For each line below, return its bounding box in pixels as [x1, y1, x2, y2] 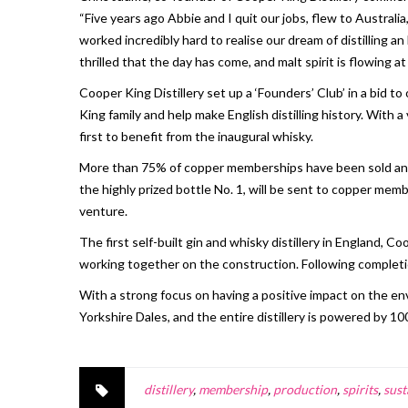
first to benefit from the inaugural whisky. [79, 128, 313, 145]
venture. [79, 203, 127, 219]
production [273, 382, 337, 398]
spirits [342, 382, 378, 398]
